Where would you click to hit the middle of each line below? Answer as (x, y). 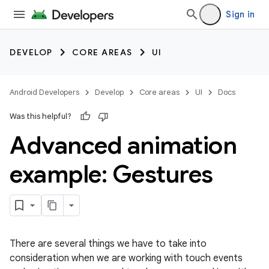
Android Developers (44, 92)
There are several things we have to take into (108, 244)
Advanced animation (123, 145)
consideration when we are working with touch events (126, 258)
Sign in (240, 14)
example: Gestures (111, 174)
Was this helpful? (41, 116)
